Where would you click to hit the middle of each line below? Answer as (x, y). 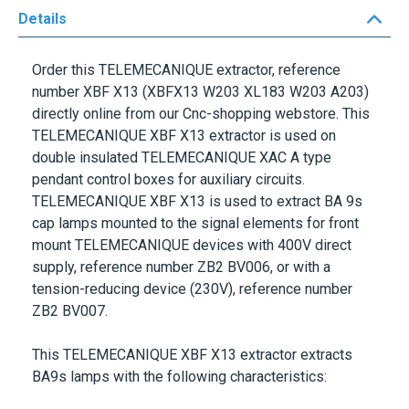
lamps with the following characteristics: (199, 377)
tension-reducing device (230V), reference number (192, 289)
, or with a (300, 267)
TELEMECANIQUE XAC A (220, 157)
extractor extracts (294, 355)
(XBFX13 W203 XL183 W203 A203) (254, 92)
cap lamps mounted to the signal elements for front (195, 223)
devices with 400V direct (270, 245)
